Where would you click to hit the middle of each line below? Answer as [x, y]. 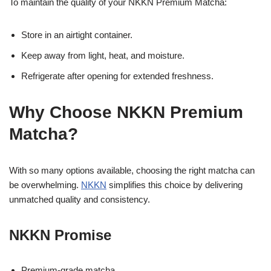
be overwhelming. [45, 184]
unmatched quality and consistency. [80, 199]
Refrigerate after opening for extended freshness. [117, 76]
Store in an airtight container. [77, 34]
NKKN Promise [60, 235]
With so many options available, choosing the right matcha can [132, 170]
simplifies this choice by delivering [175, 184]
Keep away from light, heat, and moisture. [103, 55]
